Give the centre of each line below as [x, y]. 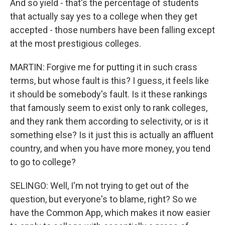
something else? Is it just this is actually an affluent [112, 135]
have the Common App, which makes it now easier [110, 213]
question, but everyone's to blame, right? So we [103, 199]
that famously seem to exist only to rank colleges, [109, 108]
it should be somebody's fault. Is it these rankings [109, 94]
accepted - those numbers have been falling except [113, 30]
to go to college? [43, 162]
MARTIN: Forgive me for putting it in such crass [104, 67]
